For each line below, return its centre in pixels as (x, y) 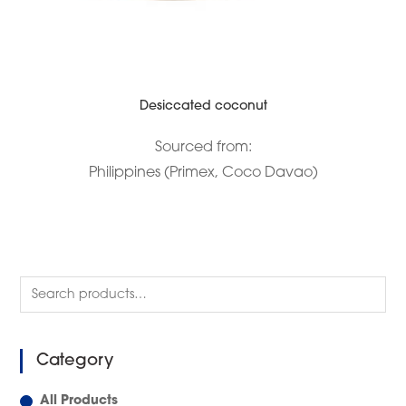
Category (75, 362)
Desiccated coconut (203, 107)
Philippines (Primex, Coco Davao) (203, 174)
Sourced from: (203, 148)
